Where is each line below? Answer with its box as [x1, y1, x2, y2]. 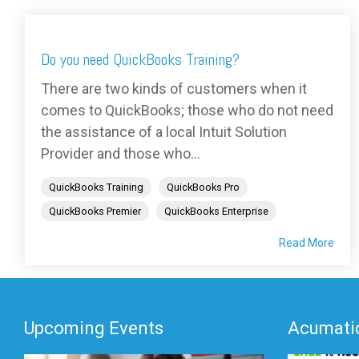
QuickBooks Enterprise [164, 204, 268, 217]
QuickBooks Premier [49, 204, 141, 217]
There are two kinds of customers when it [41, 79, 307, 97]
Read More [279, 236, 334, 249]
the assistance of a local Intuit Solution [41, 123, 287, 140]
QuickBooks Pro [167, 180, 240, 193]
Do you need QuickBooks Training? [41, 48, 240, 70]
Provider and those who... [41, 144, 200, 162]
